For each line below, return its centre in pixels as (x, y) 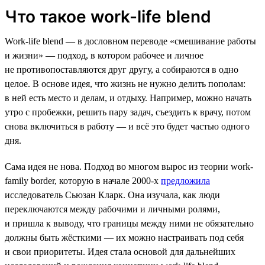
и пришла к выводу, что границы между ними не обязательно (129, 223)
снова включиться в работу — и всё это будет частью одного (127, 126)
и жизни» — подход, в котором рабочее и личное (104, 55)
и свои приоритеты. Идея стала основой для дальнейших (120, 251)
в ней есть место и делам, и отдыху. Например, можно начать (128, 98)
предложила (185, 180)
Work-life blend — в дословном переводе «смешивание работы (130, 41)
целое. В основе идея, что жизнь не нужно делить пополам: (125, 83)
